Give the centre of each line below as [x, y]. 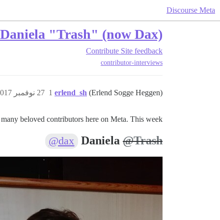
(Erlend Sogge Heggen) [126, 93]
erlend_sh [71, 93]
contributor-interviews [132, 63]
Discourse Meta [191, 10]
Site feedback [142, 51]
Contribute [102, 51]
